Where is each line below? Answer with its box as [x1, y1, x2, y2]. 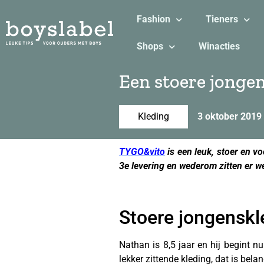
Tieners [205, 14, 238, 25]
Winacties [198, 41, 240, 52]
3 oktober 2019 [197, 111, 262, 122]
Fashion [136, 14, 170, 25]
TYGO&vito [119, 146, 165, 157]
